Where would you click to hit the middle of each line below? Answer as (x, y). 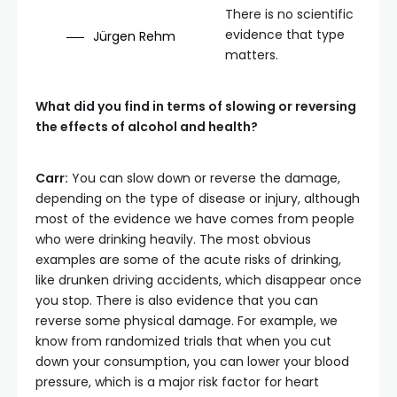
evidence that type (285, 35)
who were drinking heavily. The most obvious (173, 239)
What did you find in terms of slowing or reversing (196, 106)
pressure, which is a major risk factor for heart (177, 382)
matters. (252, 55)
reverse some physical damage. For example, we (187, 321)
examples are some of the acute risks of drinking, (188, 260)
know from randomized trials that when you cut (183, 341)
